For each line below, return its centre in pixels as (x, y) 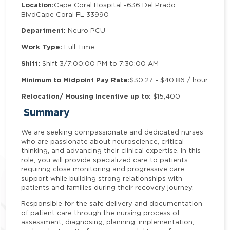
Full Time (79, 47)
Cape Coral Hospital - (91, 5)
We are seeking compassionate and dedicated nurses (112, 132)
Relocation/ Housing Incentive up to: (86, 97)
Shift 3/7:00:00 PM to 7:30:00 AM (100, 63)
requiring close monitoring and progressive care (103, 169)
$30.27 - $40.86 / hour (169, 80)
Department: (45, 31)
